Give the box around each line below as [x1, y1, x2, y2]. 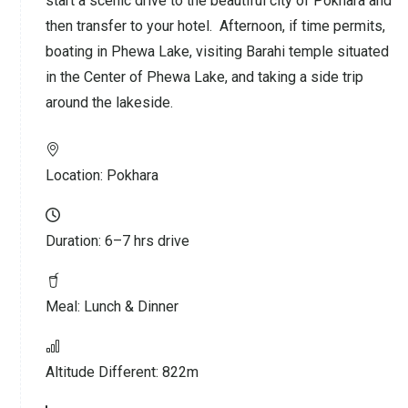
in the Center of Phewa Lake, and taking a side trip [46, 67, 363, 86]
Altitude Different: [46, 362, 162, 381]
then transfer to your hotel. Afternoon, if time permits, [46, 16, 385, 35]
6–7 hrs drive [105, 231, 189, 250]
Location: [46, 166, 107, 184]
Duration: [46, 231, 105, 250]
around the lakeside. [46, 93, 173, 111]
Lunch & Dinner [84, 297, 178, 315]
